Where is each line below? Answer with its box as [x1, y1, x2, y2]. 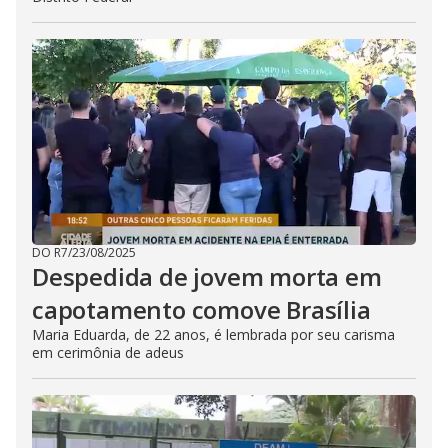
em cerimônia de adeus [32, 343, 184, 362]
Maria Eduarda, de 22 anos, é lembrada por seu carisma [32, 325, 395, 344]
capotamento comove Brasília [32, 293, 371, 326]
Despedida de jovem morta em [32, 260, 382, 293]
